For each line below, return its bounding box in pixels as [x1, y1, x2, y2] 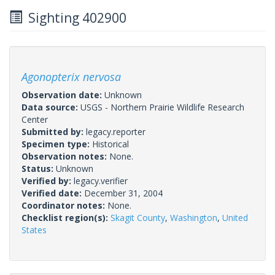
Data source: [21, 101, 80, 113]
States [21, 223, 47, 236]
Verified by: [21, 174, 74, 187]
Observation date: [21, 88, 104, 101]
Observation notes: [21, 150, 109, 162]
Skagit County [110, 211, 165, 223]
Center [21, 113, 48, 125]
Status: [21, 162, 56, 174]
